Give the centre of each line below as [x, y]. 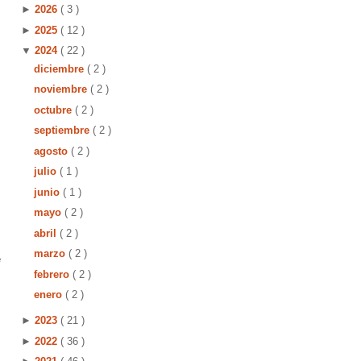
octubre [54, 110]
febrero [53, 274]
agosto [52, 151]
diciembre [60, 68]
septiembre [63, 130]
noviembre [62, 89]
